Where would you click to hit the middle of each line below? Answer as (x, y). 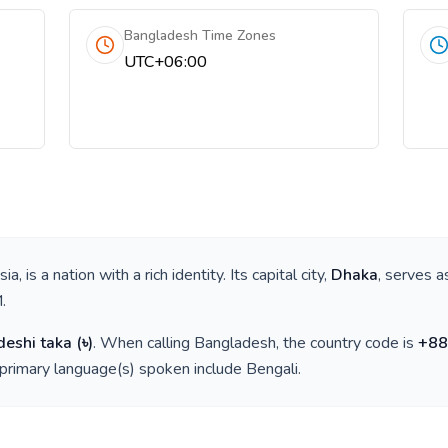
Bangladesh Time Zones (200, 35)
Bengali (272, 369)
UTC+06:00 (166, 62)
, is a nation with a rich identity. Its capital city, (175, 275)
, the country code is (347, 343)
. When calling (143, 343)
